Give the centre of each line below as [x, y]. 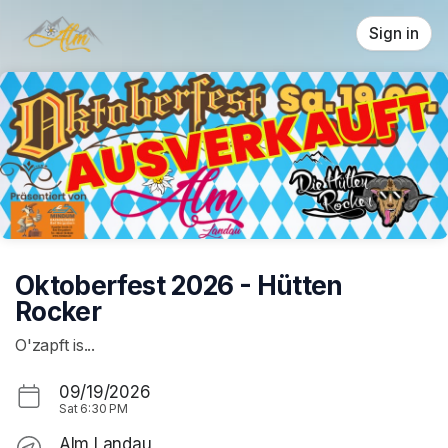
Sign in [394, 33]
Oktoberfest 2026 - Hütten [179, 285]
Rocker [58, 311]
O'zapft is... [55, 345]
